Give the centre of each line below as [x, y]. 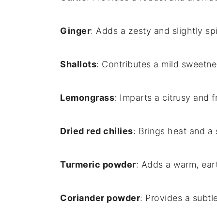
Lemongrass [87, 98]
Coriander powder [100, 198]
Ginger [75, 31]
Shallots [78, 64]
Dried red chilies [97, 131]
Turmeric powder [98, 165]
